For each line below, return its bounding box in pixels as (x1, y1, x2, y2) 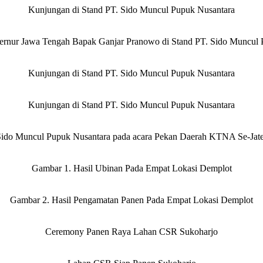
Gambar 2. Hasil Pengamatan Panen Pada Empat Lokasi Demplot (10, 195, 253, 205)
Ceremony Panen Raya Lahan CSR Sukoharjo (45, 227, 218, 237)
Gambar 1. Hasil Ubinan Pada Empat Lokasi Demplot (31, 163, 232, 173)
